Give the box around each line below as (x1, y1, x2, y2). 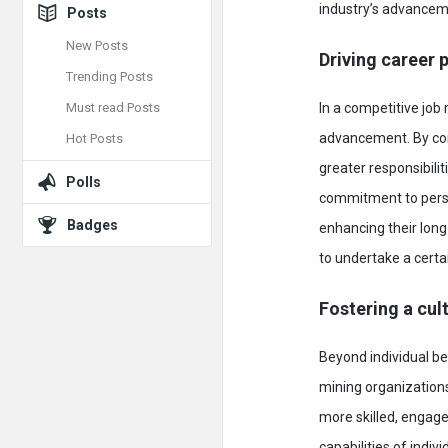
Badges (67, 217, 118, 233)
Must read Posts (66, 100, 160, 115)
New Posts (66, 38, 128, 53)
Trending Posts (66, 69, 153, 84)
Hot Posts (66, 131, 123, 146)
